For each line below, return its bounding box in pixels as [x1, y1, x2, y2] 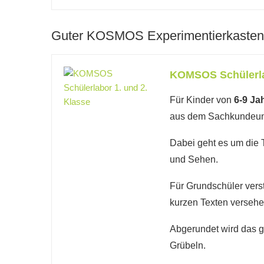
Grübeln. [170, 240, 206, 250]
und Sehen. [170, 154, 218, 164]
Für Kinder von [170, 95, 234, 105]
